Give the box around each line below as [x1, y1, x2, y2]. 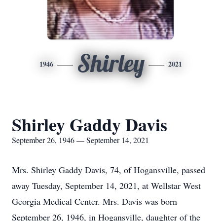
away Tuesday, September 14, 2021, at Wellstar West [12, 180, 201, 191]
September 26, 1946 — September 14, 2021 [12, 135, 149, 145]
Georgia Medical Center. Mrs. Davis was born [12, 195, 177, 207]
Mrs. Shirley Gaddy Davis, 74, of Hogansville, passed [12, 164, 205, 176]
